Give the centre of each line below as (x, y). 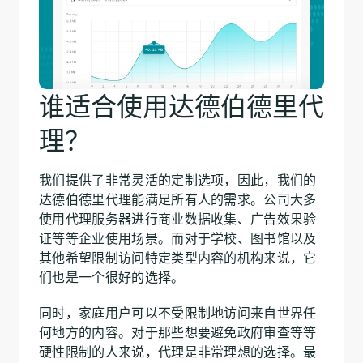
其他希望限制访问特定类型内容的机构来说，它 (178, 257)
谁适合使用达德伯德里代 (181, 106)
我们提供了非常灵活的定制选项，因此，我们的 (178, 179)
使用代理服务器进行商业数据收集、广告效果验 (178, 218)
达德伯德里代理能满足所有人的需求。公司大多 (178, 199)
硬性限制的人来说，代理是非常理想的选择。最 (178, 351)
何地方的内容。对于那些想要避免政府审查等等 (178, 332)
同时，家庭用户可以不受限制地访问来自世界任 (178, 312)
